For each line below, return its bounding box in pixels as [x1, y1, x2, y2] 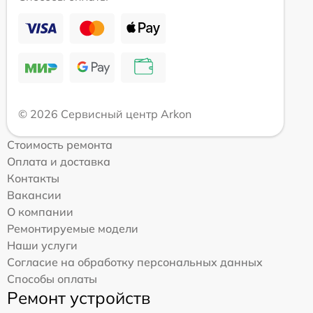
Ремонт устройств [7, 287, 150, 309]
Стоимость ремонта [7, 138, 112, 152]
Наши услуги [7, 238, 78, 253]
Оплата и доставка [7, 154, 110, 169]
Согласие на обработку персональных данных [7, 255, 263, 270]
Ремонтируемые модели [7, 221, 138, 236]
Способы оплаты [7, 272, 97, 286]
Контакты [7, 171, 59, 186]
